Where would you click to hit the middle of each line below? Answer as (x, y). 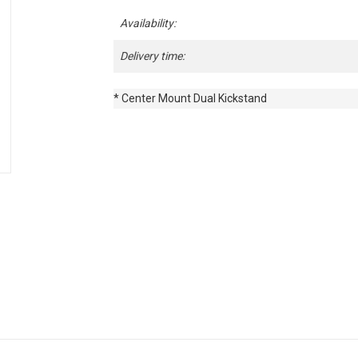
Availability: (147, 24)
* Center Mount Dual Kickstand (190, 99)
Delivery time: (152, 56)
